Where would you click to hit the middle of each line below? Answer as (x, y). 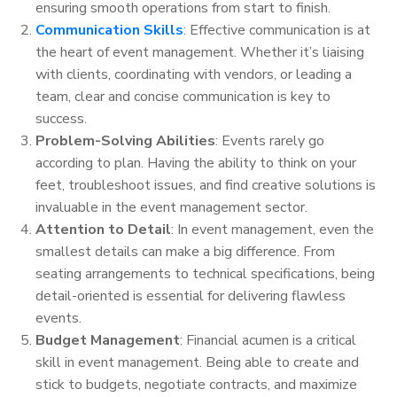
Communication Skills (109, 30)
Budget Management (108, 340)
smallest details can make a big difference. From (185, 251)
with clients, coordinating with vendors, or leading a (194, 74)
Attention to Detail (103, 229)
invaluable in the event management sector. (171, 207)
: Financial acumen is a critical (268, 340)
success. (61, 118)
